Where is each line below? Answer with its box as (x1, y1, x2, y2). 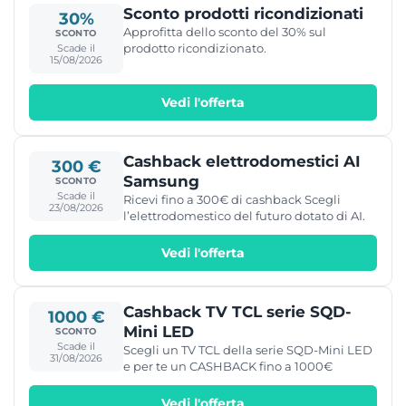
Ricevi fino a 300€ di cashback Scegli (123, 191, 341, 207)
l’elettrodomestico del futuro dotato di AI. (123, 208, 365, 223)
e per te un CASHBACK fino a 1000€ (123, 358, 333, 373)
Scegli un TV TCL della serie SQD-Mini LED (123, 342, 372, 357)
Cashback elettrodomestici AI (123, 151, 361, 170)
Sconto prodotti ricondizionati (123, 4, 363, 23)
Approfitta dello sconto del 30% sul (123, 24, 326, 39)
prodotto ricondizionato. (123, 40, 266, 55)
